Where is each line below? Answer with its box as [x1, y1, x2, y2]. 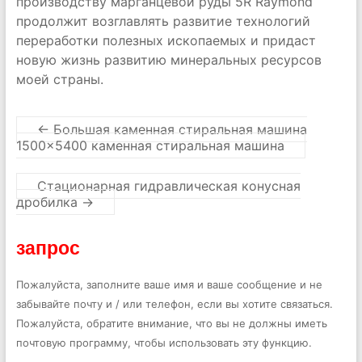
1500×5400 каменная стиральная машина [15, 137, 284, 154]
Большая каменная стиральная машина [48, 121, 307, 137]
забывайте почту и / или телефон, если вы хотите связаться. [15, 297, 333, 310]
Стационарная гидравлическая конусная [36, 178, 301, 194]
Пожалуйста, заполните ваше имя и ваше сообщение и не [15, 278, 322, 291]
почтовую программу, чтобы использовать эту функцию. [15, 336, 312, 349]
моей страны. [15, 71, 103, 87]
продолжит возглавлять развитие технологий [15, 13, 310, 29]
